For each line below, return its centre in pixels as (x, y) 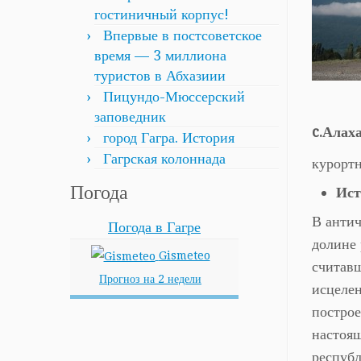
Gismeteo (184, 255)
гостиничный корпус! (162, 14)
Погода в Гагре (154, 227)
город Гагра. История (169, 137)
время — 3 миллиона (160, 55)
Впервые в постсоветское (183, 35)
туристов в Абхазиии (160, 75)
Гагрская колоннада (164, 158)
